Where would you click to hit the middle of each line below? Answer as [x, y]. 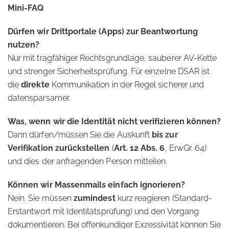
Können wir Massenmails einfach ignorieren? [97, 185]
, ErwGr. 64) [186, 148]
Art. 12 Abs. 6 [139, 148]
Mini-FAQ [26, 8]
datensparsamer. [39, 98]
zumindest [95, 198]
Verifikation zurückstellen [59, 148]
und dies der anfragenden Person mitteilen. [88, 161]
